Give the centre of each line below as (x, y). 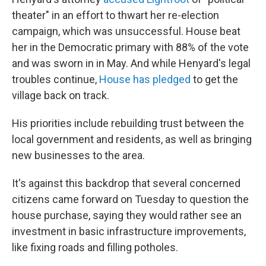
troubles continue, (56, 79)
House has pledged (145, 79)
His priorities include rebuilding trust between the (128, 123)
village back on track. (61, 95)
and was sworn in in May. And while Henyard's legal (131, 63)
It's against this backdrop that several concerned (126, 183)
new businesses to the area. (78, 155)
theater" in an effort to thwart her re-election (115, 15)
